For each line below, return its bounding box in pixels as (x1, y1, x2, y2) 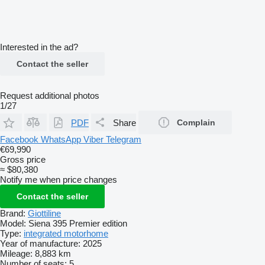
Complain (177, 118, 215, 127)
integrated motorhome (24, 228, 108, 238)
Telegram (106, 134, 141, 144)
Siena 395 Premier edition (28, 218, 127, 228)
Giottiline (28, 208, 61, 218)
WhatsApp (41, 134, 83, 144)
